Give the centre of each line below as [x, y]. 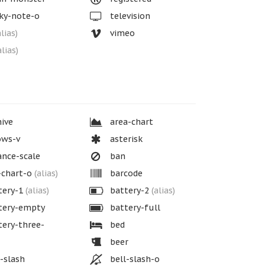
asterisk [125, 139]
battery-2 [130, 190]
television [129, 16]
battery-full [134, 208]
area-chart [131, 122]
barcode [125, 173]
